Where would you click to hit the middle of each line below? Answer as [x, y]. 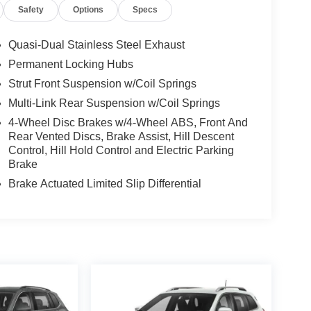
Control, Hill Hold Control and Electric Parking [121, 151]
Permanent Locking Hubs [70, 65]
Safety [31, 10]
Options [89, 10]
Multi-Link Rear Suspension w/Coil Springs [114, 103]
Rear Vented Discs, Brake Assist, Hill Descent [121, 137]
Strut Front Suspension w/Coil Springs [102, 84]
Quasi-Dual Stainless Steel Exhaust [96, 45]
